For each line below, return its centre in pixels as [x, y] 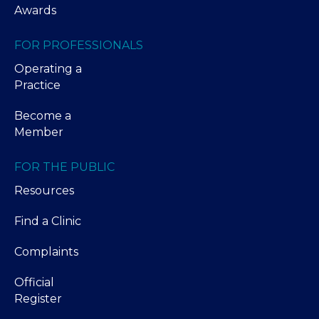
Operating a [48, 68]
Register [38, 298]
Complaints [46, 251]
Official [34, 282]
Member [39, 132]
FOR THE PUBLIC [64, 167]
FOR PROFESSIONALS [79, 45]
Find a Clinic [48, 221]
